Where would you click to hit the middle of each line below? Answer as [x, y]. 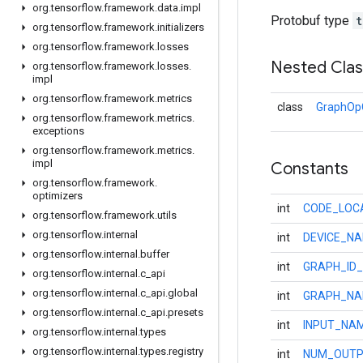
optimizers [58, 196]
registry [186, 351]
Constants [310, 169]
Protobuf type [312, 21]
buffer [155, 254]
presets [186, 312]
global [183, 293]
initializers [181, 27]
